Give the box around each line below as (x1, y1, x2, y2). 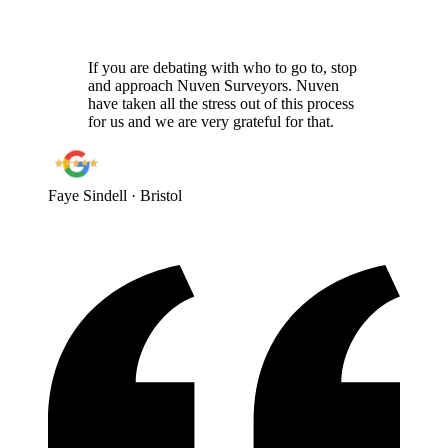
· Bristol (131, 187, 182, 205)
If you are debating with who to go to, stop (88, 59, 357, 77)
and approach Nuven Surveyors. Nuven (88, 77, 339, 95)
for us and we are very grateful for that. (88, 113, 334, 131)
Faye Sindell (48, 187, 127, 205)
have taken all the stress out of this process (88, 95, 354, 113)
